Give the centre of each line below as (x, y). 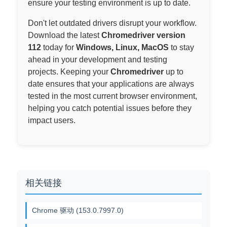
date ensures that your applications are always (111, 84)
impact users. (52, 120)
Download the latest (65, 35)
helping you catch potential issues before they (110, 108)
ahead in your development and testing (98, 60)
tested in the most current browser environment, (112, 96)
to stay (181, 47)
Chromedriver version (143, 35)
